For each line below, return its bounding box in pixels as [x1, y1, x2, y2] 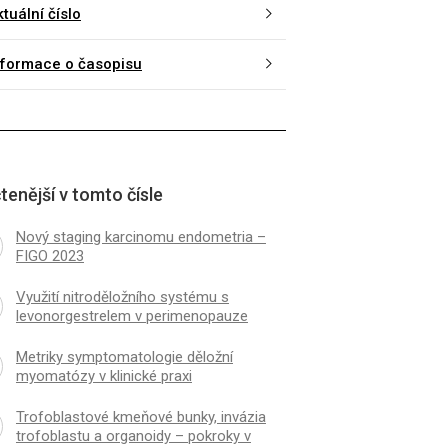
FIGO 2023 [15, 246, 84, 265]
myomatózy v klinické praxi [15, 366, 192, 385]
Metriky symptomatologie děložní [15, 347, 233, 366]
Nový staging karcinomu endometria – [15, 227, 266, 246]
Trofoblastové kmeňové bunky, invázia [15, 407, 266, 426]
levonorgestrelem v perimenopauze [15, 306, 248, 325]
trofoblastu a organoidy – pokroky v [15, 426, 251, 445]
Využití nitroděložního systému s [15, 287, 229, 306]
